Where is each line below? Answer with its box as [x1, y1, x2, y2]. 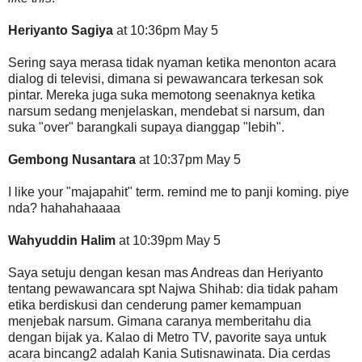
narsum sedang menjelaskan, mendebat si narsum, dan [8, 103, 325, 118]
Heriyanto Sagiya [8, 23, 113, 37]
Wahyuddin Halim [8, 233, 116, 247]
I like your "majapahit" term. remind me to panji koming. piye [8, 184, 349, 199]
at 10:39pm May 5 [116, 233, 221, 247]
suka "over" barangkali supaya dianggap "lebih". [8, 120, 284, 134]
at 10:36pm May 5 [113, 23, 218, 37]
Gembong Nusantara [8, 152, 136, 166]
